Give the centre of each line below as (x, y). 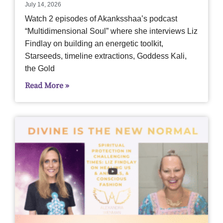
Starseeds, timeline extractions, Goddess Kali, (106, 56)
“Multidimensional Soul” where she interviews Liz (111, 31)
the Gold (40, 68)
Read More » (47, 85)
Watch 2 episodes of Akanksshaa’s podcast (101, 18)
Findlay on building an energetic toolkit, (94, 43)
